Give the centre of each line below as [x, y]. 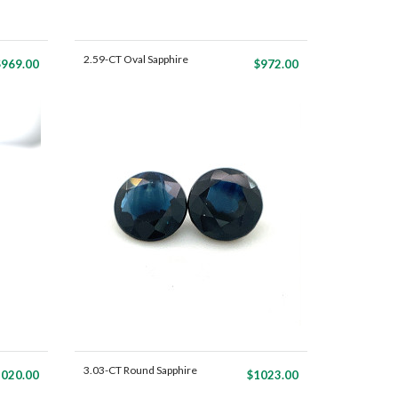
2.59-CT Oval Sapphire [135, 59]
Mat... [96, 77]
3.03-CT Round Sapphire [140, 370]
